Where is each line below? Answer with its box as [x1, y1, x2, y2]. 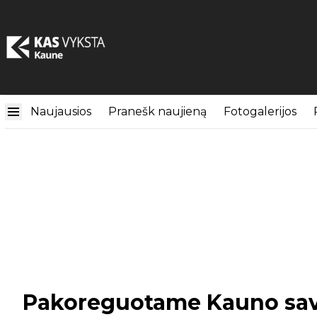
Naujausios [30, 105, 91, 118]
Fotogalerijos [224, 105, 296, 118]
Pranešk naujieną [108, 105, 207, 118]
